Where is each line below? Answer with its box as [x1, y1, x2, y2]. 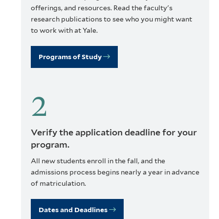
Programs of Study [38, 52, 102, 61]
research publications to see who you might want [30, 15, 192, 23]
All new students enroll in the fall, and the [30, 156, 165, 165]
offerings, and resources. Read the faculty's [30, 3, 173, 12]
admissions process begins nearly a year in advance [30, 168, 199, 176]
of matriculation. [30, 179, 86, 187]
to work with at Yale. [30, 26, 98, 34]
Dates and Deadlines [38, 205, 108, 214]
